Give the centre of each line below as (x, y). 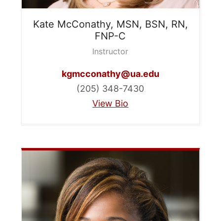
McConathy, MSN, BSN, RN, (122, 24)
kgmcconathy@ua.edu (110, 74)
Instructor (110, 52)
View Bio (110, 104)
